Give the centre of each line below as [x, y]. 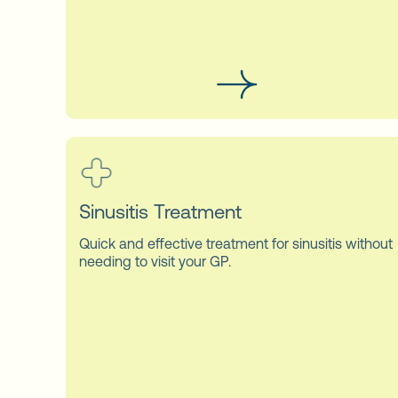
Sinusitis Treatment [160, 211]
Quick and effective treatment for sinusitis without [236, 243]
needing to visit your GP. [155, 261]
